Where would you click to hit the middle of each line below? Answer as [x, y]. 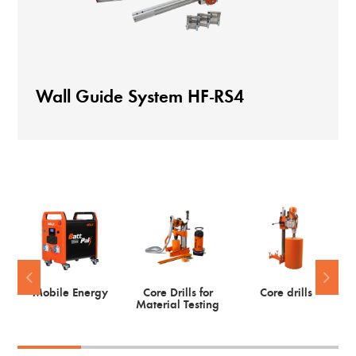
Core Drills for [178, 293]
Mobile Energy [70, 293]
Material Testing [178, 305]
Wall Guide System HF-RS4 [139, 99]
